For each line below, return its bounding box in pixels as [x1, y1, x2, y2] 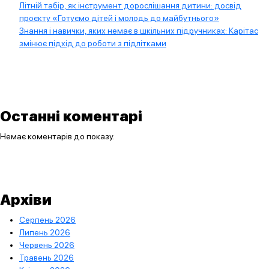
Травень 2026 [19, 252, 74, 262]
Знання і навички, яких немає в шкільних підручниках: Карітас [19, 25, 258, 35]
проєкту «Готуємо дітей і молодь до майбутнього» [19, 13, 219, 23]
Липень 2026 [19, 227, 70, 237]
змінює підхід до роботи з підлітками [19, 38, 166, 48]
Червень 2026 [19, 240, 74, 250]
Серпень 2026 [19, 214, 76, 225]
